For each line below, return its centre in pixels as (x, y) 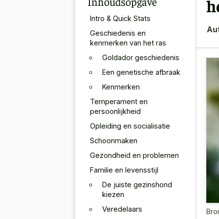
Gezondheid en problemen (134, 155)
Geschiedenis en (118, 33)
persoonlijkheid (115, 111)
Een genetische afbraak (141, 72)
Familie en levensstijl (124, 170)
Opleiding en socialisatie (130, 126)
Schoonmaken (114, 140)
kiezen (113, 194)
